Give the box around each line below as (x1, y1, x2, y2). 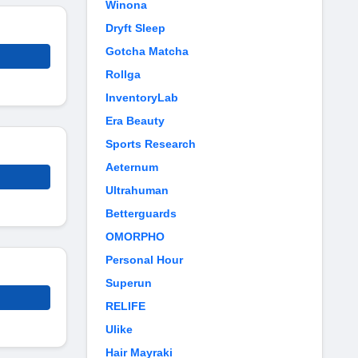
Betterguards (105, 207, 177, 220)
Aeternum (105, 161, 158, 173)
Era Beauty (105, 114, 165, 127)
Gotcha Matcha (105, 45, 189, 58)
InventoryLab (105, 91, 178, 104)
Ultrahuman (105, 184, 169, 197)
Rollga (105, 68, 141, 81)
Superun (105, 276, 152, 289)
